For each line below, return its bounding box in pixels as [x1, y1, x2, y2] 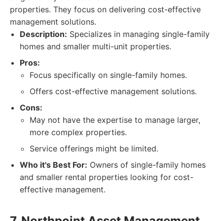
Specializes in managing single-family [67, 29, 210, 39]
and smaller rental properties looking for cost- [20, 172, 193, 182]
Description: [20, 29, 67, 39]
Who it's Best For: [20, 160, 87, 170]
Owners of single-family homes [87, 160, 206, 170]
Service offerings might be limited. [30, 144, 158, 153]
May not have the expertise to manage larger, [30, 115, 200, 125]
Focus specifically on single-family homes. [30, 70, 187, 80]
